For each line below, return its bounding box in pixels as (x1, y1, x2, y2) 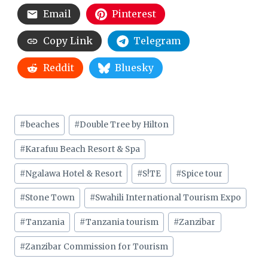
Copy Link (43, 35, 93, 47)
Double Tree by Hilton (80, 120, 169, 130)
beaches (26, 120, 60, 130)
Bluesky (115, 62, 154, 74)
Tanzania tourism (86, 217, 159, 228)
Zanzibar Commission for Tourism (25, 241, 169, 252)
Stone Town (25, 193, 75, 203)
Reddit (43, 62, 74, 74)
